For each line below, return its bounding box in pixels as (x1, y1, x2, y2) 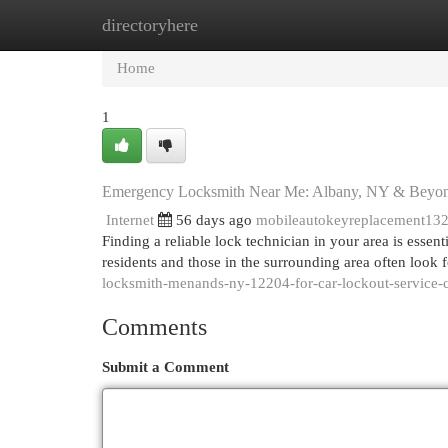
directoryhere (102, 15, 198, 35)
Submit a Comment (102, 359, 229, 375)
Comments (102, 314, 207, 340)
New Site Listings (200, 17, 309, 33)
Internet (106, 212, 154, 228)
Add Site (339, 17, 393, 33)
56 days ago (176, 212, 252, 228)
